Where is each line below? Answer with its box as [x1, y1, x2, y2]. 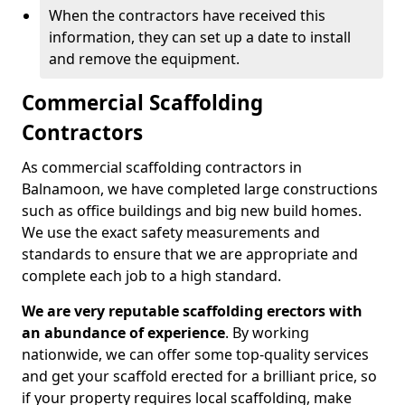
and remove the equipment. [49, 49, 240, 69]
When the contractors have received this [49, 5, 325, 25]
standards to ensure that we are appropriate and [22, 244, 358, 264]
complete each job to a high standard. [22, 266, 281, 286]
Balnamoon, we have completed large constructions [22, 179, 378, 199]
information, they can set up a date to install [49, 27, 351, 47]
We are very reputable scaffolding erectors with [22, 301, 363, 321]
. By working [225, 323, 309, 343]
